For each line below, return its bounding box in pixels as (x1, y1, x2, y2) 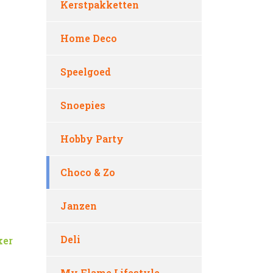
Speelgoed (60, 65, 111, 78)
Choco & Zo (60, 166, 115, 179)
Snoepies (60, 99, 105, 112)
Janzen (60, 199, 97, 212)
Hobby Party (60, 132, 124, 145)
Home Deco (60, 32, 117, 44)
